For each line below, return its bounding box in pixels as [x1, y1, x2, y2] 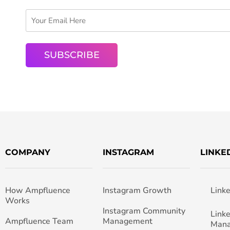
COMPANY [5, 147, 50, 158]
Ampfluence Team [5, 216, 73, 227]
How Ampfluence [5, 185, 70, 197]
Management [102, 216, 152, 227]
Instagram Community [102, 205, 185, 217]
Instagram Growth [102, 185, 171, 197]
